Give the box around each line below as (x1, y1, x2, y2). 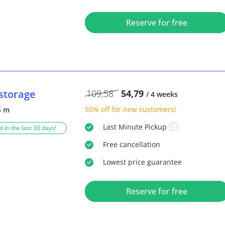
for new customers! (109, 104, 176, 114)
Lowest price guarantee (102, 157, 182, 167)
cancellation (117, 139, 160, 149)
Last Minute (102, 122, 143, 132)
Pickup (142, 122, 167, 132)
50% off (84, 104, 109, 114)
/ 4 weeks (146, 89, 178, 99)
